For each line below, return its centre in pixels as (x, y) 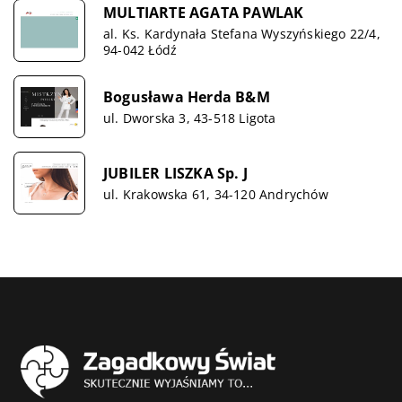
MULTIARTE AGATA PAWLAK (204, 12)
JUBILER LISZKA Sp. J (175, 173)
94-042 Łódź (140, 49)
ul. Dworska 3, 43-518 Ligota (190, 118)
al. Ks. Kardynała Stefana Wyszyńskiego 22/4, (242, 33)
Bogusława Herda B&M (187, 96)
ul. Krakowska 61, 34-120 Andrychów (216, 194)
